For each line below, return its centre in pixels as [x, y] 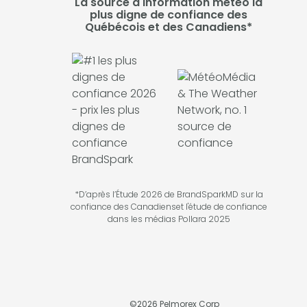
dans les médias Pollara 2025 [169, 219]
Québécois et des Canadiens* [169, 27]
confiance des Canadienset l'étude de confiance [169, 207]
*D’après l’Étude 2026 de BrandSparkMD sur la [169, 195]
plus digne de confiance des [169, 15]
